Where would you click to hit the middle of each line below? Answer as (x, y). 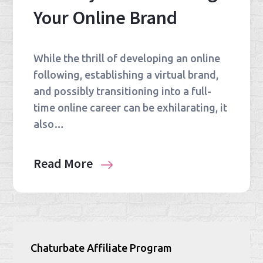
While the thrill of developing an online (127, 58)
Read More (65, 163)
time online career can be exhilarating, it (131, 108)
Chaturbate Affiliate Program (102, 248)
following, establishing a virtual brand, (126, 75)
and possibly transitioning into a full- (123, 91)
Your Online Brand (106, 18)
